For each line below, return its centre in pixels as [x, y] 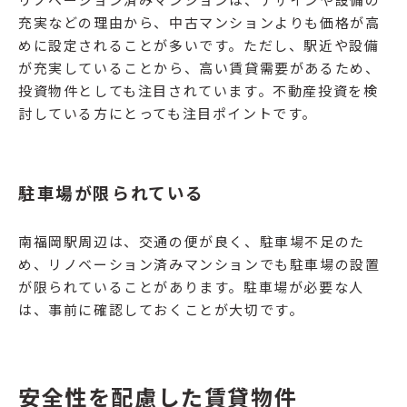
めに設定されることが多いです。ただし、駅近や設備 [199, 45]
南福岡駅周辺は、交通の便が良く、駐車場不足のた [192, 242]
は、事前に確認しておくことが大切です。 [161, 310]
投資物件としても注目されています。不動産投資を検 [199, 91]
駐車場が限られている [111, 193]
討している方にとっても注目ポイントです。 [168, 114]
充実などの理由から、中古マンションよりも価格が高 [199, 23]
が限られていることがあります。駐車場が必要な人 [191, 287]
